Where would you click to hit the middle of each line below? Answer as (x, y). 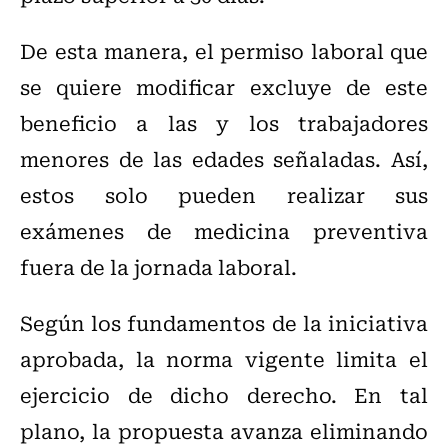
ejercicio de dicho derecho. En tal (224, 395)
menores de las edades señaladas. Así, (224, 159)
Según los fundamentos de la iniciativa (224, 323)
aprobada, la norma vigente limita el (224, 359)
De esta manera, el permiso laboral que (224, 51)
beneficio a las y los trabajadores (224, 123)
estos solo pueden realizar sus (224, 195)
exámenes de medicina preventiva (224, 231)
